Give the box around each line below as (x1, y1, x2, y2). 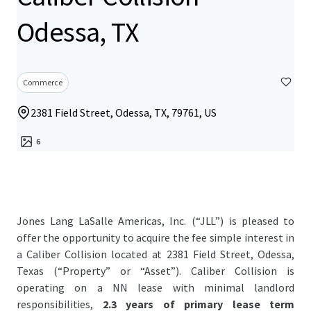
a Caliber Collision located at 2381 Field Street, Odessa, (17, 247, 294, 261)
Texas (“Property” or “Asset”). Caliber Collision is (17, 264, 294, 278)
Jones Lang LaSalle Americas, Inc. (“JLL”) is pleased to (17, 214, 294, 228)
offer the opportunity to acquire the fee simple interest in (17, 230, 294, 244)
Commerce (23, 77, 62, 87)
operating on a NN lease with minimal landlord (17, 280, 294, 294)
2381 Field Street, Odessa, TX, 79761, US (31, 106, 217, 119)
